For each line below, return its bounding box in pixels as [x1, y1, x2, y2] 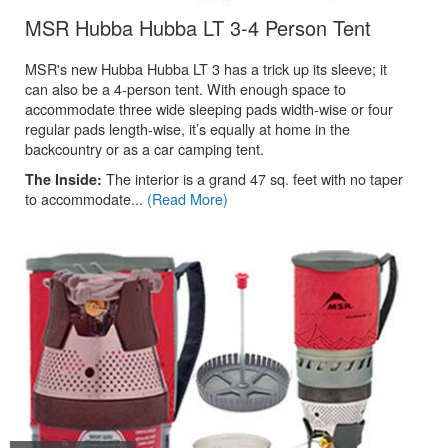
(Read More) [147, 188, 228, 209]
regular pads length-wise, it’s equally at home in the [25, 118, 350, 139]
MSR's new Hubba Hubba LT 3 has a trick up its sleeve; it [25, 58, 387, 79]
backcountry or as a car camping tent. [25, 138, 264, 159]
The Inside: [25, 169, 106, 189]
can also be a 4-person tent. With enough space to [25, 78, 346, 99]
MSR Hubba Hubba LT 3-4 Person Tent [25, 13, 371, 42]
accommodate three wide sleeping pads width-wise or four [25, 98, 393, 119]
